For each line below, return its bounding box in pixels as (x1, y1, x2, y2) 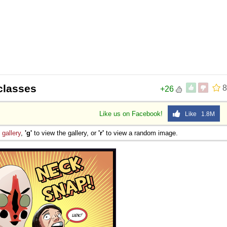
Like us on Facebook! (99, 109, 165, 118)
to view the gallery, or (32, 129, 98, 137)
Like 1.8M (180, 110, 215, 118)
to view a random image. (104, 129, 178, 137)
